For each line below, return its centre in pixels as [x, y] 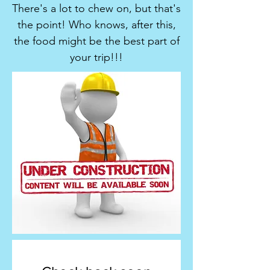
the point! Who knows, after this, [96, 25]
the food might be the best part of [96, 41]
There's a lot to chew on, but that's [96, 8]
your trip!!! [96, 57]
